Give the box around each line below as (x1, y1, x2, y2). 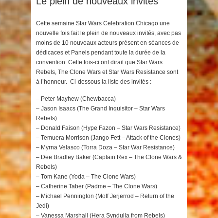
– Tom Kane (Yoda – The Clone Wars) (36, 173, 136, 180)
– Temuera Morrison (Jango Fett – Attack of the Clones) (36, 134, 181, 141)
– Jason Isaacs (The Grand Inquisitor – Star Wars (36, 105, 165, 112)
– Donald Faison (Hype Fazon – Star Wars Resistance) (36, 125, 181, 131)
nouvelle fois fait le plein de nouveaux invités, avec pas (36, 30, 181, 36)
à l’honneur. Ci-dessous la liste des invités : (36, 78, 151, 85)
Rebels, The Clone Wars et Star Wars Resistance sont (36, 69, 178, 75)
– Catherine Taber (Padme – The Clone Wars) (36, 183, 157, 190)
